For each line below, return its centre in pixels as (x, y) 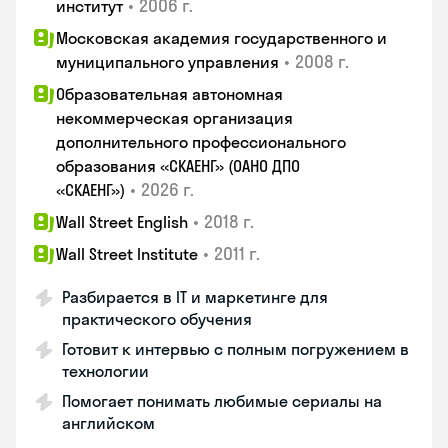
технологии (105, 371)
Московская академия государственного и (221, 38)
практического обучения (157, 319)
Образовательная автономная (169, 94)
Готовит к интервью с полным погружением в (235, 349)
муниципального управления (167, 62)
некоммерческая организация (174, 118)
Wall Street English (122, 222)
